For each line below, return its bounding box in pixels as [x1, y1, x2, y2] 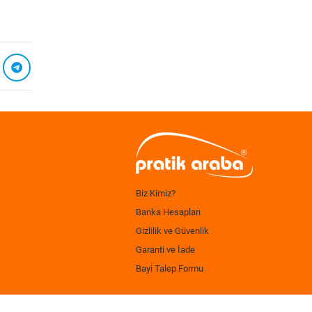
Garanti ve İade [136, 244, 195, 255]
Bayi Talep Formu [136, 263, 203, 274]
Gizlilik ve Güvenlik [136, 226, 209, 236]
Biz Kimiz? [136, 188, 175, 198]
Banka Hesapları [136, 207, 201, 217]
